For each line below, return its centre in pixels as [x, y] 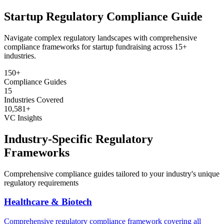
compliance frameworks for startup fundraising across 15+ [95, 46]
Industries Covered [34, 99]
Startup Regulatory [54, 16]
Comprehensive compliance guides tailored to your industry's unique [112, 173]
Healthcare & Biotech [48, 202]
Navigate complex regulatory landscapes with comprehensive [100, 37]
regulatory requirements [41, 182]
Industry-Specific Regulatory [78, 139]
